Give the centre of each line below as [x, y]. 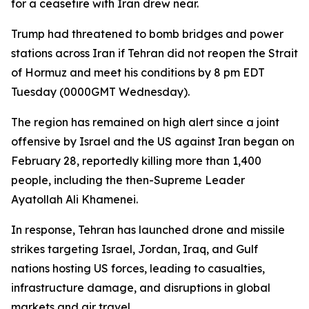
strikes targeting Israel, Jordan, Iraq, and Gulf [134, 249]
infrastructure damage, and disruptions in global [141, 288]
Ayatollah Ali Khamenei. [74, 199]
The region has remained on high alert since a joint [145, 122]
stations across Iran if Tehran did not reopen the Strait [154, 53]
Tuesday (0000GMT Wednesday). [100, 92]
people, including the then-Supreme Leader [128, 180]
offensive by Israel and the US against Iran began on [153, 141]
